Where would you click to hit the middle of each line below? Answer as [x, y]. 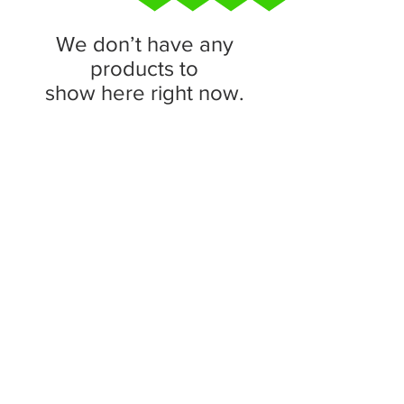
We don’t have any [144, 43]
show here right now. [144, 92]
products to [144, 68]
